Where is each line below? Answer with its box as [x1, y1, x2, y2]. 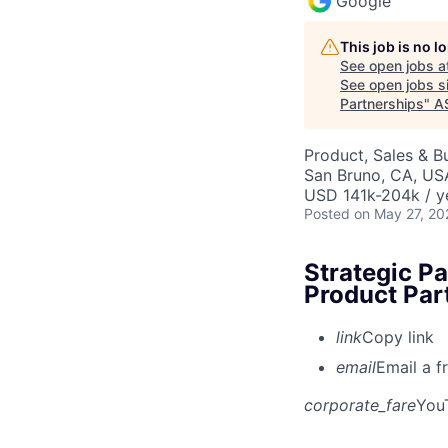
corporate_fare [304, 394, 416, 415]
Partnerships [340, 94, 424, 112]
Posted [304, 204, 350, 222]
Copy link [362, 326, 434, 347]
